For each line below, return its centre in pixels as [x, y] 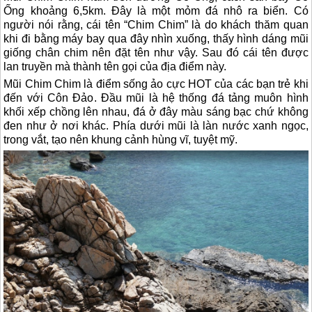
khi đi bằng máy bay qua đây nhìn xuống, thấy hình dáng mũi [156, 38]
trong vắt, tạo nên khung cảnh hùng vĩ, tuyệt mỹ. [121, 139]
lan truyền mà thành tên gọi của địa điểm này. [115, 66]
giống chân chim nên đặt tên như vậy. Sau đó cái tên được [156, 52]
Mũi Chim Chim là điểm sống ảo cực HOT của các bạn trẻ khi [156, 84]
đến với [26, 97]
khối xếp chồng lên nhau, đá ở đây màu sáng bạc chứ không [156, 111]
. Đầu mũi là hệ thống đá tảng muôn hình [201, 97]
